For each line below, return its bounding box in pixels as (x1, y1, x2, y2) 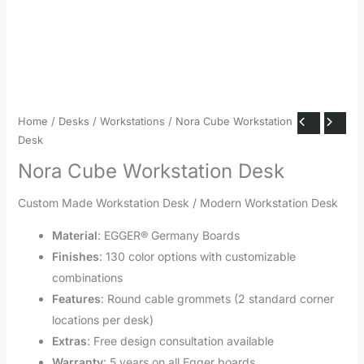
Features (51, 291, 101, 305)
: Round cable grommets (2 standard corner (100, 291, 334, 305)
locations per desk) (51, 312, 154, 327)
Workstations (99, 115, 165, 128)
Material (51, 227, 97, 242)
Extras (51, 333, 87, 348)
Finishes (51, 249, 99, 263)
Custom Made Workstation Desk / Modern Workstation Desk (17, 195, 338, 210)
